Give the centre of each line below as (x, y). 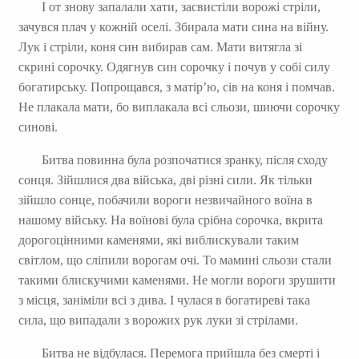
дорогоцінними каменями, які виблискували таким (158, 240)
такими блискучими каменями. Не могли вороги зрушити (177, 280)
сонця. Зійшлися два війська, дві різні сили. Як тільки (165, 179)
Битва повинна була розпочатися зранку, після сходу (184, 159)
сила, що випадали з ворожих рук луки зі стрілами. (158, 320)
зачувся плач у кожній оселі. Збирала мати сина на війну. (173, 26)
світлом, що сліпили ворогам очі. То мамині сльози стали (175, 260)
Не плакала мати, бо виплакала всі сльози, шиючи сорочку (179, 107)
